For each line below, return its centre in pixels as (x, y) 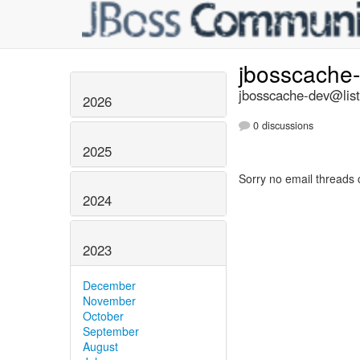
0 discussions (282, 126)
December (109, 286)
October (103, 316)
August (100, 347)
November (109, 301)
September (111, 331)
